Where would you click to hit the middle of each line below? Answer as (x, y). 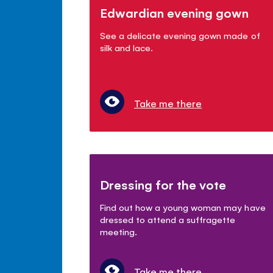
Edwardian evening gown (175, 12)
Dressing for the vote (163, 184)
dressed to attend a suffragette (168, 219)
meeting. (119, 231)
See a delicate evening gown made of (180, 35)
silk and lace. (127, 47)
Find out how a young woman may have (183, 207)
